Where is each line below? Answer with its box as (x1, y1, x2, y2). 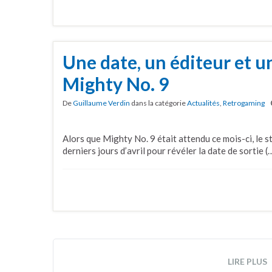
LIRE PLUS (227, 256, 267, 267)
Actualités (187, 98, 220, 108)
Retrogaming (223, 98, 265, 108)
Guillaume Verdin (73, 98, 130, 108)
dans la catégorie (130, 98, 187, 108)
